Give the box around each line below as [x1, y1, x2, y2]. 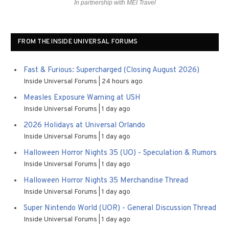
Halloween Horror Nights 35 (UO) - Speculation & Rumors [24, 148, 217, 158]
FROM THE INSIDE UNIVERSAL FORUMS [18, 37, 138, 46]
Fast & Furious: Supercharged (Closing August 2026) [24, 65, 199, 75]
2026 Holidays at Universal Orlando [24, 120, 145, 130]
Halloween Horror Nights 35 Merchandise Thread [24, 175, 188, 186]
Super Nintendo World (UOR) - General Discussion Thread [24, 203, 216, 213]
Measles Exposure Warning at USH [24, 93, 141, 103]
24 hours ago [102, 77, 143, 86]
